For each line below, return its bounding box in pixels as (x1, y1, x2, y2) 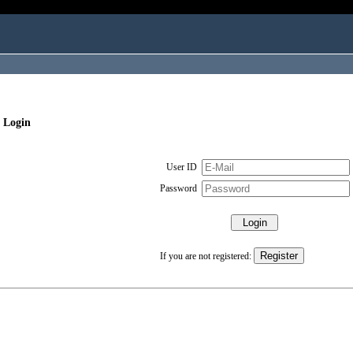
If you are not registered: (159, 251, 254, 262)
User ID (165, 162, 197, 173)
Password (159, 183, 197, 195)
